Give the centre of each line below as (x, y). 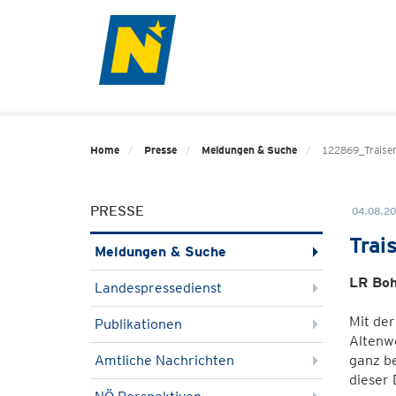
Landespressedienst (158, 288)
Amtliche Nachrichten (164, 360)
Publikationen (138, 324)
